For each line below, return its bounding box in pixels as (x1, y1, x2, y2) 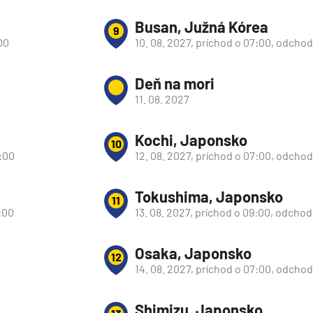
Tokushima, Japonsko (135, 187, 283, 205)
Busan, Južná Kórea (135, 17, 268, 36)
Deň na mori (135, 74, 214, 92)
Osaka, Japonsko (135, 244, 252, 262)
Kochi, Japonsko (135, 131, 247, 149)
